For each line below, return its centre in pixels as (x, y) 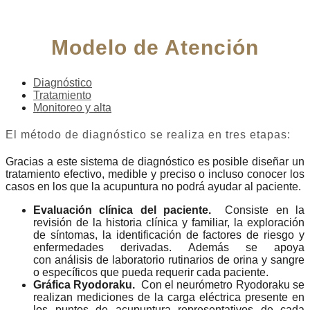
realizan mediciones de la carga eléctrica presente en (169, 298)
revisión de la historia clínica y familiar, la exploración (169, 223)
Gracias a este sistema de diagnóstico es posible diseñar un (155, 162)
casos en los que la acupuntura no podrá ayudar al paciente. (153, 187)
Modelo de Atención (155, 47)
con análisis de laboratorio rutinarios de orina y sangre (169, 260)
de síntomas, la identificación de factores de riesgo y (169, 235)
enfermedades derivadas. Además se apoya (169, 248)
